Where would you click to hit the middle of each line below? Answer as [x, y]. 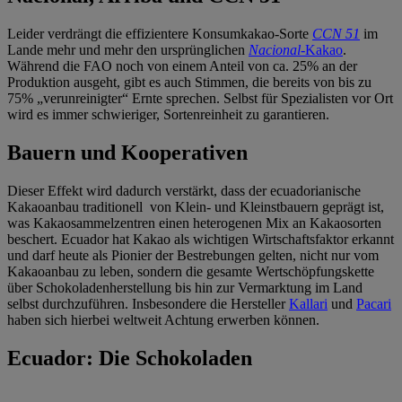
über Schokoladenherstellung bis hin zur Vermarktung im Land [185, 288]
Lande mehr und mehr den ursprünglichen [128, 50]
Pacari [374, 304]
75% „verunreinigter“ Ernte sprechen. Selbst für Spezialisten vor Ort [200, 99]
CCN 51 [336, 34]
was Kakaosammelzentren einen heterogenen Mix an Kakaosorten [194, 223]
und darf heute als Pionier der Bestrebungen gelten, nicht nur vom [193, 256]
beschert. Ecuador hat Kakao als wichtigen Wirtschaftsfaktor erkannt [201, 240]
